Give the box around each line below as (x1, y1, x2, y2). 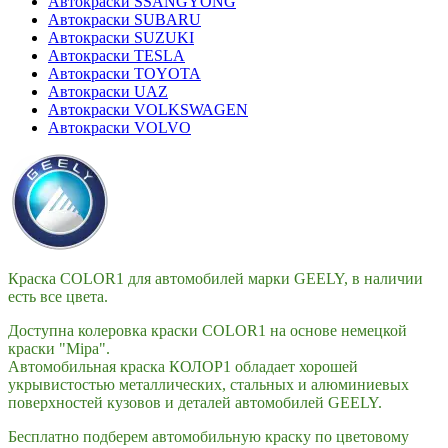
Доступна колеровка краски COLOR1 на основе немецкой (8, 322, 407, 340)
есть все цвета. (8, 288, 108, 306)
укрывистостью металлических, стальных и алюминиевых (8, 376, 409, 394)
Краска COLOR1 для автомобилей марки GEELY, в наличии (8, 270, 423, 288)
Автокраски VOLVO (48, 119, 191, 137)
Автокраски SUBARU (48, 11, 201, 29)
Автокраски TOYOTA (48, 65, 201, 83)
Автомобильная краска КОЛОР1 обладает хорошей (8, 358, 358, 376)
